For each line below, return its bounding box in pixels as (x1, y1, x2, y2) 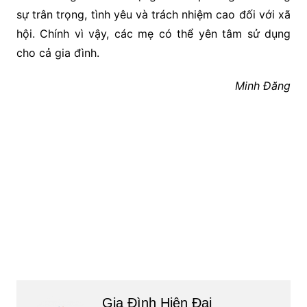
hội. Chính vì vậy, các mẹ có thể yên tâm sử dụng (16, 27, 291, 41)
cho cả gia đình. (16, 46, 99, 60)
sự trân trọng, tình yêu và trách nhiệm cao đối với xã (16, 8, 291, 22)
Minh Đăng (235, 79, 291, 93)
